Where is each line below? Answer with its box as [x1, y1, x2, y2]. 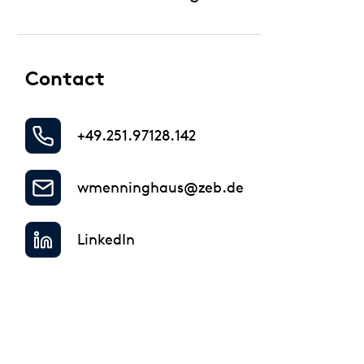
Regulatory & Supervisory [54, 7, 228, 23]
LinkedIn [77, 230, 135, 249]
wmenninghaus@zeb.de [77, 178, 244, 197]
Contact [25, 67, 105, 90]
